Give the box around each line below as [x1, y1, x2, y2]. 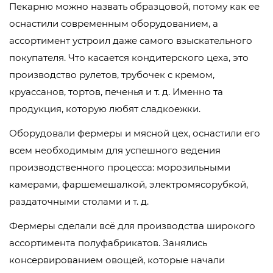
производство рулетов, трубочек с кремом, [9, 69, 214, 81]
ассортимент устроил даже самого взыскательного [9, 35, 252, 47]
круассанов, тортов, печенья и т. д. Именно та [9, 86, 223, 98]
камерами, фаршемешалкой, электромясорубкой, [9, 179, 248, 191]
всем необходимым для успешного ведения [9, 144, 221, 157]
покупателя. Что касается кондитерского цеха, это [9, 52, 249, 64]
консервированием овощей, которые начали [9, 254, 225, 266]
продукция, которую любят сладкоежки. [9, 103, 200, 115]
